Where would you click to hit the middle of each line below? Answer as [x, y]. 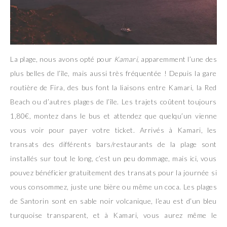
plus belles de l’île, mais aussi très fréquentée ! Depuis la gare [113, 73]
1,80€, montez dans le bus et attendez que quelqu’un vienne [113, 116]
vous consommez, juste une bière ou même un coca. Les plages [113, 186]
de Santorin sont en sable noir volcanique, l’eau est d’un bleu [113, 201]
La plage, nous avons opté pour [61, 59]
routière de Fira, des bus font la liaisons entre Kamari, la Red [113, 87]
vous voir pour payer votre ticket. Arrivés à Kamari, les [113, 130]
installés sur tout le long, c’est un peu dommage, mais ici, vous [113, 158]
